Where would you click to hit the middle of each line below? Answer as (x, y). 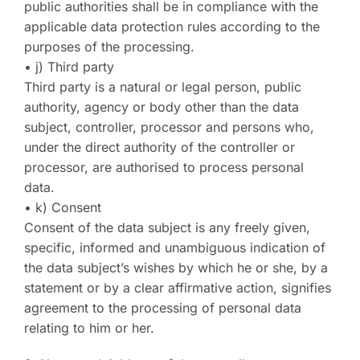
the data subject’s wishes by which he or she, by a (176, 268)
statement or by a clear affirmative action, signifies (178, 288)
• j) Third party (69, 67)
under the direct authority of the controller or (160, 147)
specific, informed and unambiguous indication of (175, 247)
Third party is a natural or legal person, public (163, 87)
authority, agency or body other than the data (162, 107)
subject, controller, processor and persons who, (169, 127)
